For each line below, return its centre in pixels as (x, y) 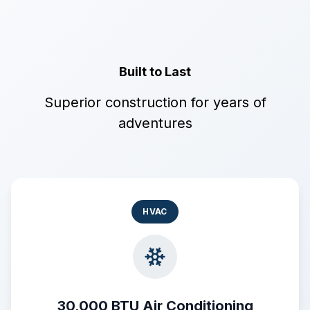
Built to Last (155, 72)
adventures (155, 123)
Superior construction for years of (155, 102)
